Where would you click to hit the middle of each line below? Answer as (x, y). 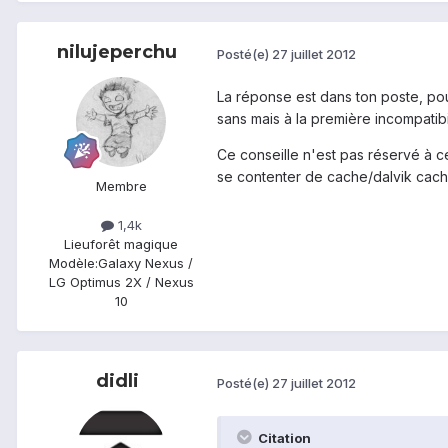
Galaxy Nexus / (145, 263)
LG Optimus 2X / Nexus (121, 282)
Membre (121, 186)
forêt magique (134, 244)
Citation (283, 437)
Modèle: (73, 263)
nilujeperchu (117, 52)
